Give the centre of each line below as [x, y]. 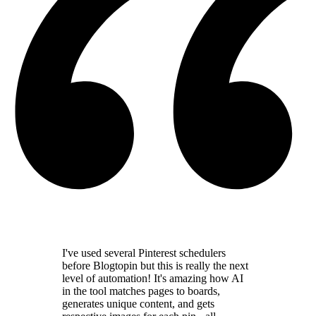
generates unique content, [119, 303]
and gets [196, 303]
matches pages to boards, [165, 291]
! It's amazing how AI [195, 278]
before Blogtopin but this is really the [144, 265]
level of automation [105, 278]
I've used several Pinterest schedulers [144, 253]
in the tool [84, 291]
